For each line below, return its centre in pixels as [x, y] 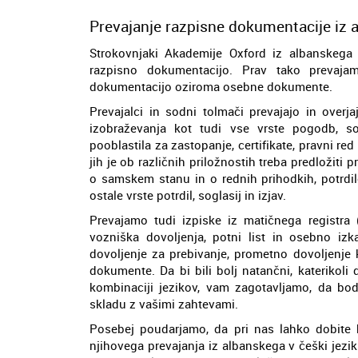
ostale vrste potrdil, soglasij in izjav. [188, 195]
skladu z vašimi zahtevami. [164, 303]
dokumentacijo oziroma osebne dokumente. [211, 86]
